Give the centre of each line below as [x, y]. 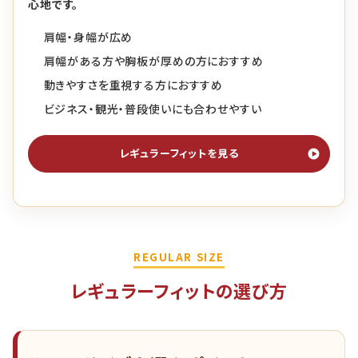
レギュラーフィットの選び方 [179, 290]
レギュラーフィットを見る [179, 153]
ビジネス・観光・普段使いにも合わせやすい [153, 109]
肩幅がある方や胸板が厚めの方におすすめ [153, 61]
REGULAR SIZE [179, 257]
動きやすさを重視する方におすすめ [133, 85]
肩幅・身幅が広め [88, 37]
